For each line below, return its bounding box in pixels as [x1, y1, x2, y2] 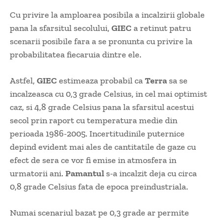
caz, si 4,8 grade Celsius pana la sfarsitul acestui [10, 102, 194, 113]
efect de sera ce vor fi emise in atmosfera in [10, 155, 176, 166]
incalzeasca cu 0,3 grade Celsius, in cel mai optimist [10, 88, 207, 100]
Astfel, [10, 75, 37, 86]
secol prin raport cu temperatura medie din [10, 115, 177, 126]
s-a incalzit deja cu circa [104, 168, 197, 179]
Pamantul [65, 168, 104, 179]
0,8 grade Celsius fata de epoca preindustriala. [10, 181, 188, 192]
